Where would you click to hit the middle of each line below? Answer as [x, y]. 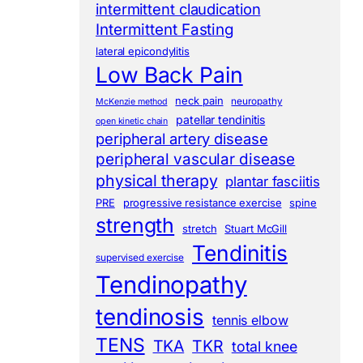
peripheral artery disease [182, 139]
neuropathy [257, 102]
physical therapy [157, 181]
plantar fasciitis [273, 182]
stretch [200, 229]
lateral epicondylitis [143, 51]
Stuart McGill [256, 229]
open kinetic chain [132, 122]
